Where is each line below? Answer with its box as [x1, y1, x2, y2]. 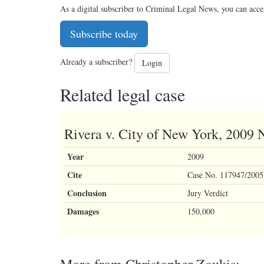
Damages [67, 205, 99, 218]
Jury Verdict [187, 187, 228, 199]
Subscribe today [70, 27, 138, 41]
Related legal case [60, 82, 185, 107]
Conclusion [67, 187, 107, 200]
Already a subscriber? [60, 56, 134, 68]
